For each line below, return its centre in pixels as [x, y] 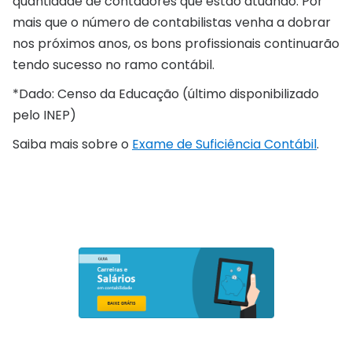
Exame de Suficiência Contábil [224, 144]
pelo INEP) [44, 115]
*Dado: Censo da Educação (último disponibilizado [166, 93]
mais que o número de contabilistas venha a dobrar [172, 22]
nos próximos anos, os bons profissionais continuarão [176, 43]
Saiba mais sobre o [72, 144]
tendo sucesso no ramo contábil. [114, 64]
